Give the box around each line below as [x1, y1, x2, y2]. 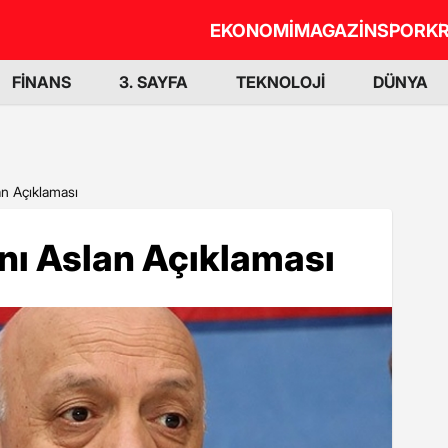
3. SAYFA [119, 72, 188, 92]
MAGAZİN [294, 19, 377, 41]
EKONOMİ [210, 19, 294, 41]
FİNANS [12, 72, 71, 92]
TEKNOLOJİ [236, 72, 325, 92]
